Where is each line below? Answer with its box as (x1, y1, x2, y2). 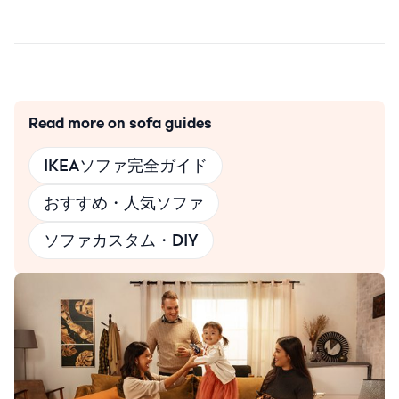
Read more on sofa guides (28, 114, 212, 132)
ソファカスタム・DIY (44, 230, 199, 250)
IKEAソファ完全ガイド (44, 155, 208, 175)
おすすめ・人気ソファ (44, 192, 204, 213)
